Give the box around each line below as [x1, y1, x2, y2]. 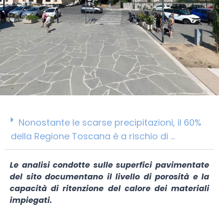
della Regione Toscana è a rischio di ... [11, 130, 175, 142]
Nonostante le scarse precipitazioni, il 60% [19, 116, 201, 129]
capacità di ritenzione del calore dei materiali [10, 182, 209, 194]
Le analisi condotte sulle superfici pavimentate [10, 159, 209, 171]
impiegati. [10, 194, 52, 206]
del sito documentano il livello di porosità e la [10, 171, 209, 182]
